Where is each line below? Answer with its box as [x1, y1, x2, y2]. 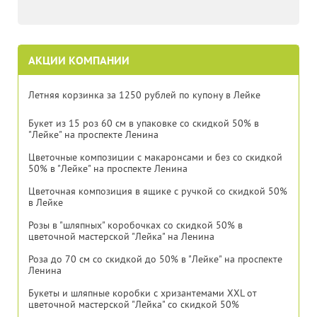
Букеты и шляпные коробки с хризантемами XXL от [28, 287, 257, 300]
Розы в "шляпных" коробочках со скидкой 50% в [28, 219, 243, 232]
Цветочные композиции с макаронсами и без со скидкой [28, 151, 282, 164]
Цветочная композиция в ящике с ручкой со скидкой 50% [28, 185, 287, 198]
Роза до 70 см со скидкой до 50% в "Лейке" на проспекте [28, 253, 282, 266]
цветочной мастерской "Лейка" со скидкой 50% [28, 299, 239, 311]
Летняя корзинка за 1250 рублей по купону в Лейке [28, 89, 260, 102]
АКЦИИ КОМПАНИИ [28, 54, 129, 69]
